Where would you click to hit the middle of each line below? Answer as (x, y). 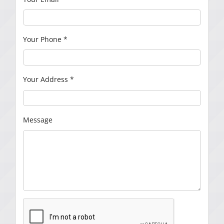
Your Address (46, 79)
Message (37, 119)
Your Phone (43, 39)
